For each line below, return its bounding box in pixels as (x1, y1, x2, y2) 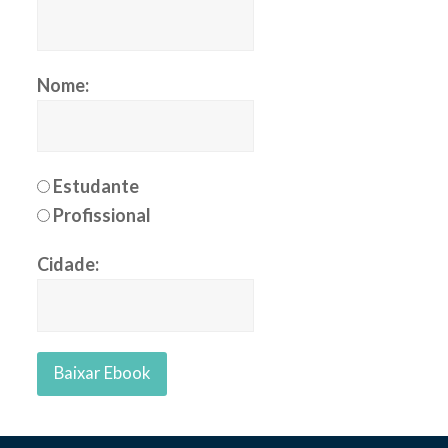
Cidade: (37, 253, 100, 276)
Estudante (53, 175, 140, 198)
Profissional (53, 204, 152, 227)
